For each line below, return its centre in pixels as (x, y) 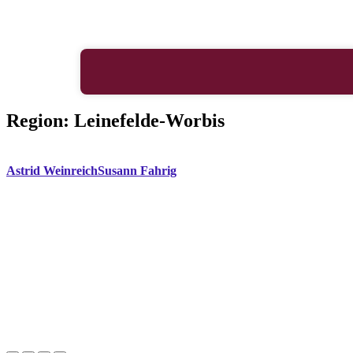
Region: (40, 120)
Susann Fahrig (137, 171)
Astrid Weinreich (52, 171)
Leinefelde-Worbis (149, 120)
